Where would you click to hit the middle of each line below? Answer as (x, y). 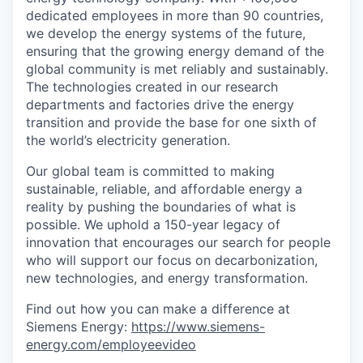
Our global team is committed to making (150, 171)
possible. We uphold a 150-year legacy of (153, 224)
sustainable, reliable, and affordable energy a (164, 188)
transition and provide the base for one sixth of (171, 122)
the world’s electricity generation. (128, 140)
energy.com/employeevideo (111, 344)
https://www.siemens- (198, 326)
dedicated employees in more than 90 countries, (175, 15)
